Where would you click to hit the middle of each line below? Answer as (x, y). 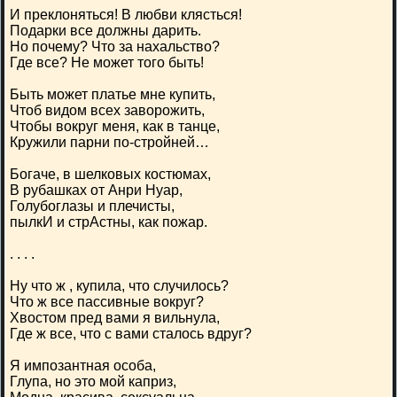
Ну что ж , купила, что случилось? (119, 286)
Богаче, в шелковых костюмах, (110, 174)
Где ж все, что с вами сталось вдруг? (131, 334)
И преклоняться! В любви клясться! (126, 15)
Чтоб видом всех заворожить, (107, 110)
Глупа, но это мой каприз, (93, 381)
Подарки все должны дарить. (105, 31)
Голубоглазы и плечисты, (92, 206)
